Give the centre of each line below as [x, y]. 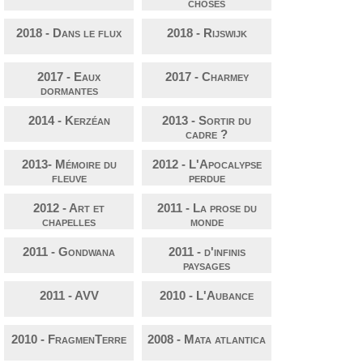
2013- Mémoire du [69, 164]
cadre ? [207, 135]
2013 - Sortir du [207, 121]
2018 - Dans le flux [69, 33]
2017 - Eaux [69, 77]
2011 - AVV [69, 296]
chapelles [69, 222]
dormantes [69, 91]
